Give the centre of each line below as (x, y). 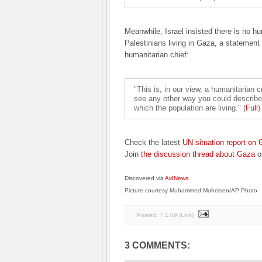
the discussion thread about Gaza (198, 154)
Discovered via (145, 178)
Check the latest (154, 142)
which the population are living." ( (190, 108)
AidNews (177, 178)
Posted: (148, 215)
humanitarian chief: (157, 55)
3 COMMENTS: (157, 245)
